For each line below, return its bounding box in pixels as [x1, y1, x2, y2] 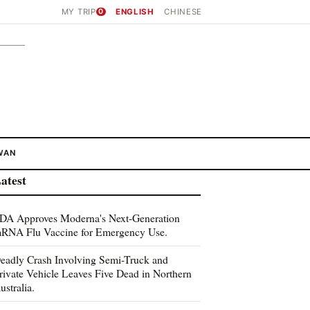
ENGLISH [115, 7, 154, 17]
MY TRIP [61, 7, 96, 17]
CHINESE [164, 7, 202, 17]
